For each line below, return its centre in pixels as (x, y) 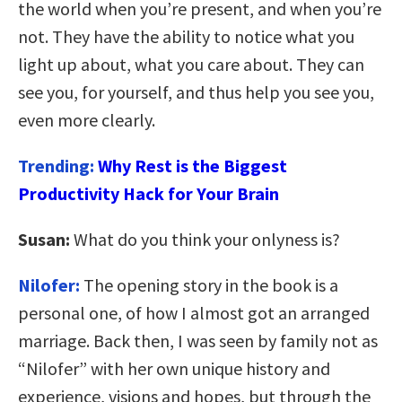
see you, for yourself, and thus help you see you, (196, 92)
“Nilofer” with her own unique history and (174, 368)
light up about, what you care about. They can (191, 64)
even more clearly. (87, 119)
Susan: (46, 239)
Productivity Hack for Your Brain (149, 193)
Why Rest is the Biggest (192, 165)
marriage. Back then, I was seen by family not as (198, 340)
